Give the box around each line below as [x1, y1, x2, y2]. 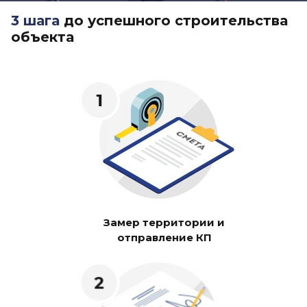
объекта [11, 29, 74, 45]
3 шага [11, 12, 60, 29]
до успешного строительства [60, 12, 288, 29]
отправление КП [116, 231, 212, 245]
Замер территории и [103, 216, 225, 230]
